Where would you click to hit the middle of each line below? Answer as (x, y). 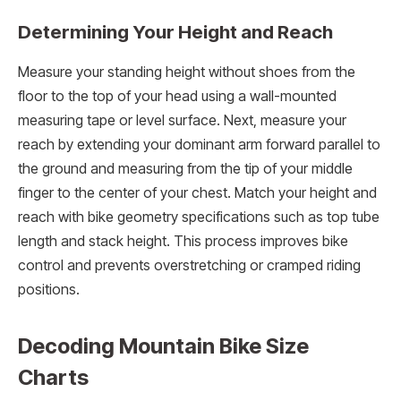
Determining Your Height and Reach (175, 32)
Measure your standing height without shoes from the (187, 72)
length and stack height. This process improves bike (183, 241)
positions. (49, 289)
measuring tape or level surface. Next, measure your (182, 120)
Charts (53, 377)
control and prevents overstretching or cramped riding (189, 265)
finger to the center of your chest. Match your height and (197, 192)
